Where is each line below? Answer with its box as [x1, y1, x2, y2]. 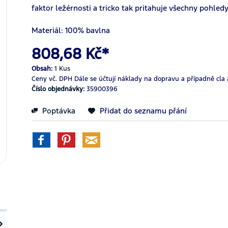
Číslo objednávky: [32, 85, 87, 93]
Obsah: [32, 65, 55, 73]
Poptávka [40, 106, 76, 116]
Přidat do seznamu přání [100, 106, 187, 116]
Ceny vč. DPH [32, 75, 75, 83]
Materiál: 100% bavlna [32, 25, 110, 35]
